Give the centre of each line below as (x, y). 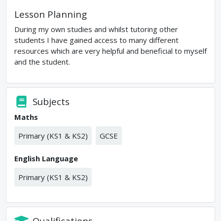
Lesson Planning (51, 14)
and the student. (42, 62)
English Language (46, 158)
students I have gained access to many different (96, 40)
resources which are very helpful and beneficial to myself (110, 51)
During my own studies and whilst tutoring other (96, 29)
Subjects (51, 102)
